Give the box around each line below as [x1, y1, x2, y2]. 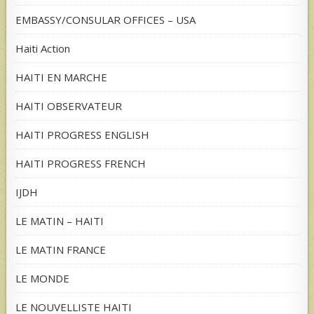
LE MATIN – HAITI [15, 213, 104, 228]
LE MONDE [15, 271, 70, 285]
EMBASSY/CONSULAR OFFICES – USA [15, 12, 196, 27]
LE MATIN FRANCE [15, 242, 107, 257]
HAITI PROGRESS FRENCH [15, 156, 146, 170]
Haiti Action [15, 41, 71, 55]
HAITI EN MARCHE [15, 69, 108, 84]
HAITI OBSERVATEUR [15, 98, 123, 113]
